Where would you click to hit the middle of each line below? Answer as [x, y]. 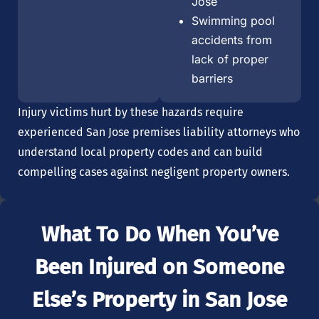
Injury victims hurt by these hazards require [131, 112]
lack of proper [230, 59]
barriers [212, 78]
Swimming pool [233, 20]
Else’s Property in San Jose [159, 299]
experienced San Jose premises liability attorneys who [159, 132]
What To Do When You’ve [159, 234]
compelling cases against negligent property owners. [154, 172]
